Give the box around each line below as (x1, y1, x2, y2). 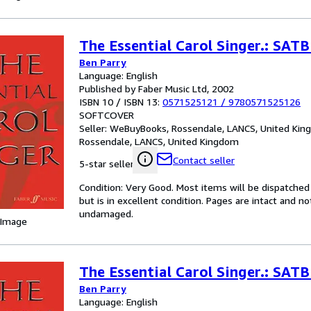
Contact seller (173, 154, 235, 166)
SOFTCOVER (79, 109, 134, 121)
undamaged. (79, 208, 133, 219)
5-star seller (79, 158, 134, 169)
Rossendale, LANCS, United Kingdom (79, 135, 239, 147)
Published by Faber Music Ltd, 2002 (79, 83, 234, 94)
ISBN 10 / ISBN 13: (79, 96, 162, 108)
